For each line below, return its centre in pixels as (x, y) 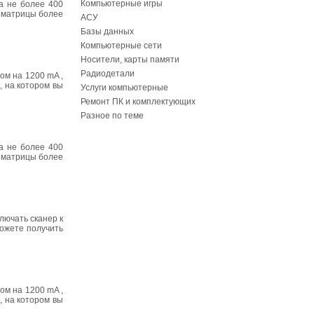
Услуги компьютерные (124, 88)
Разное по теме (112, 116)
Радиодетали (108, 74)
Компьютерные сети (121, 46)
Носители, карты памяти (130, 60)
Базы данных (107, 32)
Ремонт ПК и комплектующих (138, 102)
